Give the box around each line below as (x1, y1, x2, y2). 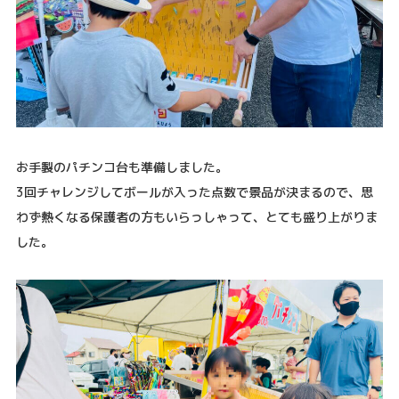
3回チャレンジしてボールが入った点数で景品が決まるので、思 (15, 183, 373, 200)
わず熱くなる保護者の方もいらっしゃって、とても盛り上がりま (15, 208, 378, 225)
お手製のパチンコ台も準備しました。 (15, 158, 228, 175)
